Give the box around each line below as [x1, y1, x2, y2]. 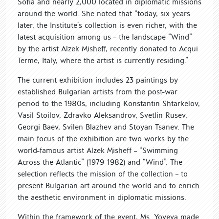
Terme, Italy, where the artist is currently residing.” [18, 55, 188, 65]
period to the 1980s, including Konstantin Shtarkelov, [18, 98, 200, 108]
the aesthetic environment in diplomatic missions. [18, 192, 186, 202]
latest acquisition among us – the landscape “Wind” [18, 32, 192, 42]
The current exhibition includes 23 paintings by [18, 75, 178, 85]
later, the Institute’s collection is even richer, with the [18, 20, 197, 30]
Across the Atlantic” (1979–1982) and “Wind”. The [18, 157, 182, 167]
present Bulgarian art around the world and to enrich [18, 180, 199, 190]
